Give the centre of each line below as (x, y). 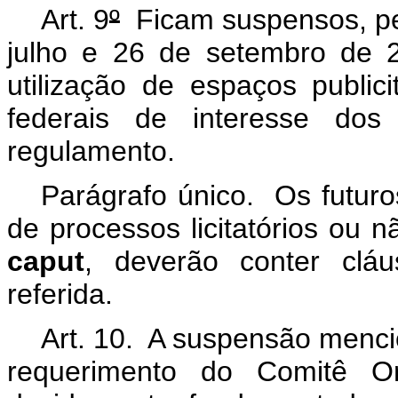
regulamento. (91, 151)
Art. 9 (75, 19)
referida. (60, 294)
